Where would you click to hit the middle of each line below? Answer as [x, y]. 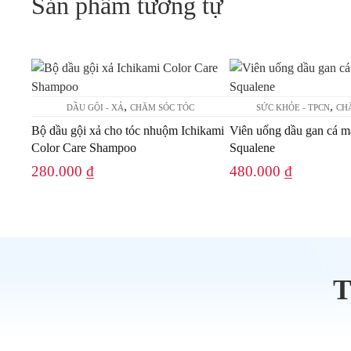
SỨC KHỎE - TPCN [293, 108]
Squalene [252, 148]
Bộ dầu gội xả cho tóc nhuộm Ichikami [128, 131]
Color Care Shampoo [84, 148]
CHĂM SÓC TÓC [162, 108]
